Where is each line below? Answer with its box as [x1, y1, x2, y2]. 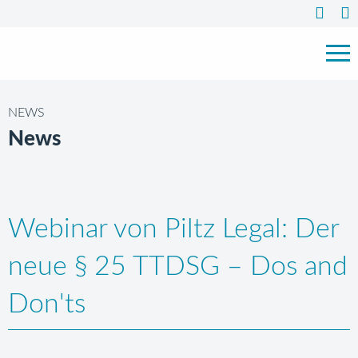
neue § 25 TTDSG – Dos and [8, 253, 348, 280]
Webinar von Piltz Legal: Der [8, 216, 340, 243]
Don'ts [8, 291, 86, 318]
